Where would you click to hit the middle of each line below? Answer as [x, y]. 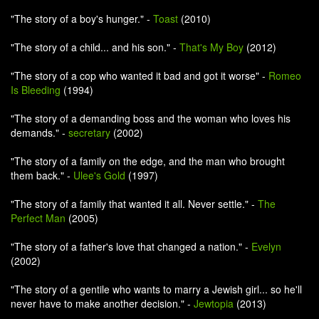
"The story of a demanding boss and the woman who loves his [151, 118]
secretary [89, 132]
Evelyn [266, 246]
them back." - [42, 175]
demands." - [40, 132]
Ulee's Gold [99, 175]
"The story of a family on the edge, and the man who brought [148, 161]
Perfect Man [38, 218]
